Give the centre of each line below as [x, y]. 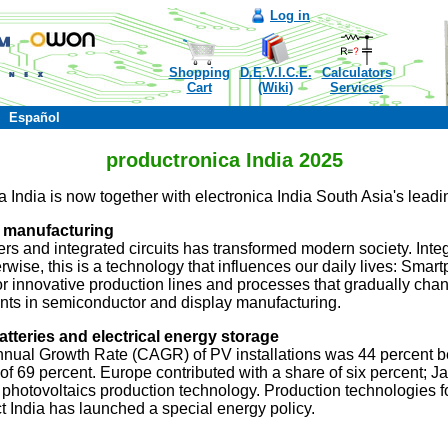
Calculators [356, 72]
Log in [290, 15]
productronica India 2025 [224, 160]
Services [356, 87]
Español [34, 117]
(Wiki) [275, 87]
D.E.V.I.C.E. [275, 72]
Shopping [199, 72]
